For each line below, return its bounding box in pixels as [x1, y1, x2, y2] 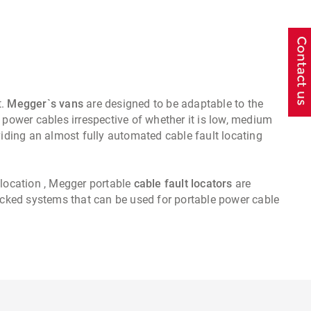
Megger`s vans [7, 97, 83, 111]
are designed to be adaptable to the [83, 97, 264, 111]
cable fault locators [133, 177, 233, 191]
